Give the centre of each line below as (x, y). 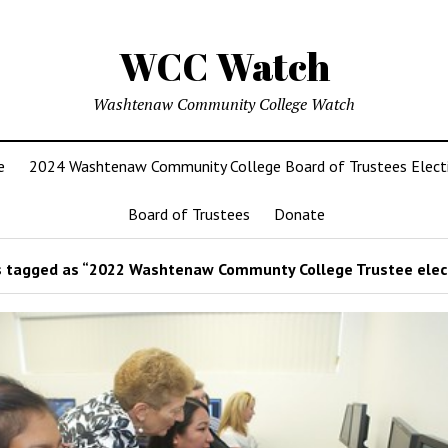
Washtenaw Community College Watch (224, 104)
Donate (299, 214)
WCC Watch (224, 66)
